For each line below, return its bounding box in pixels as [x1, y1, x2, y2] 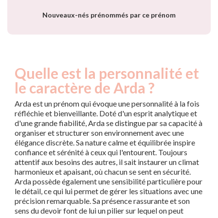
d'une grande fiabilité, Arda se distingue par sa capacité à [15, 118, 202, 128]
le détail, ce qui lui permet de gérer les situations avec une [15, 186, 202, 196]
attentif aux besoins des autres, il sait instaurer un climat [15, 157, 199, 167]
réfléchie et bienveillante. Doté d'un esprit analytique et [15, 109, 197, 118]
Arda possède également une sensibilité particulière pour [15, 177, 202, 186]
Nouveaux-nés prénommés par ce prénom [42, 11, 176, 19]
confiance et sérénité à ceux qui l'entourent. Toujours [15, 147, 187, 157]
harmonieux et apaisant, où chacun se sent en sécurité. [15, 167, 191, 177]
